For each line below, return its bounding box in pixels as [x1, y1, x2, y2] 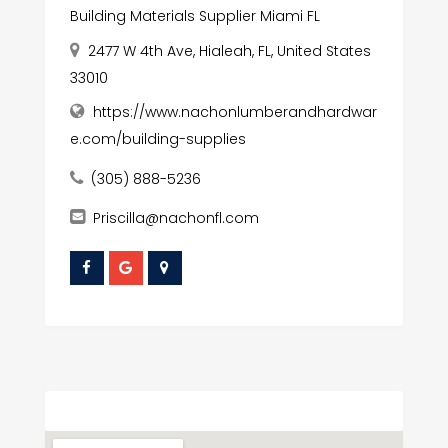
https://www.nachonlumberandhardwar [92, 102, 377, 123]
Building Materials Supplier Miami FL [69, 6, 320, 27]
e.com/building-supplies [69, 129, 246, 150]
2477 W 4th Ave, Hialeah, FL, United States [87, 41, 371, 62]
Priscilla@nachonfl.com [92, 208, 259, 229]
